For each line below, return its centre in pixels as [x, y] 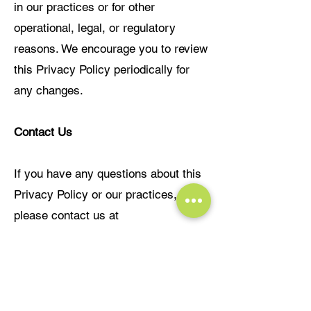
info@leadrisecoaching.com [85, 236]
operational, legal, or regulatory [95, 28]
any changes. [49, 90]
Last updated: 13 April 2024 [84, 275]
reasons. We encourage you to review [111, 49]
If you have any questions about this [108, 174]
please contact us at [66, 215]
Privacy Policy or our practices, [95, 194]
